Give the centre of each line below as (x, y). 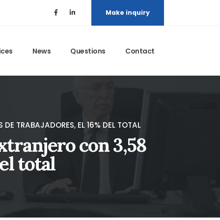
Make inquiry (128, 13)
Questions (88, 51)
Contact (140, 51)
